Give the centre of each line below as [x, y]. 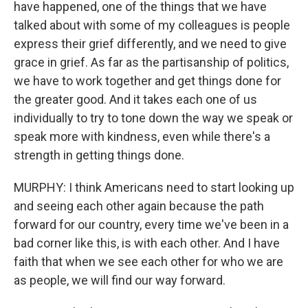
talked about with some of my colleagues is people [152, 25]
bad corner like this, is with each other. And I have [147, 243]
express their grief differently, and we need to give [150, 43]
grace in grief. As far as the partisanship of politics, [151, 62]
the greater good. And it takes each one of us [135, 99]
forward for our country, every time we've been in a [151, 224]
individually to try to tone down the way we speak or [153, 118]
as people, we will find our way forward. [120, 280]
